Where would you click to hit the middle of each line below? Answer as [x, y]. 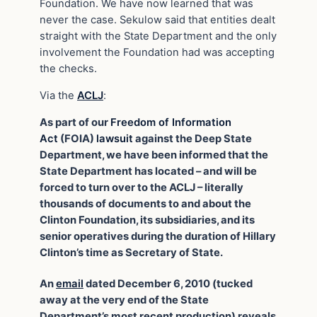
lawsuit [115, 138]
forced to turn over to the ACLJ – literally [142, 187]
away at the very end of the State [124, 300]
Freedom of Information [171, 122]
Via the [58, 95]
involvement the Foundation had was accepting [157, 52]
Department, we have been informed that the [154, 155]
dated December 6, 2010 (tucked [168, 284]
